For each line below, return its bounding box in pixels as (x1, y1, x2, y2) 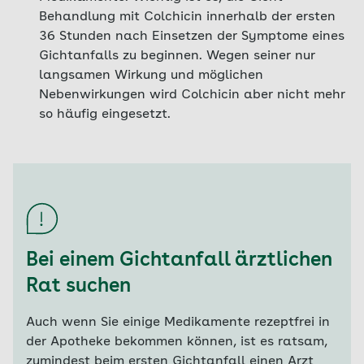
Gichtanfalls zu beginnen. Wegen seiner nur (39, 50, 315, 63)
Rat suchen (26, 277, 131, 297)
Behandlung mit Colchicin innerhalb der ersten (39, 11, 336, 24)
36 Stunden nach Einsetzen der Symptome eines (39, 30, 344, 43)
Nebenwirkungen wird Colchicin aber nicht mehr (39, 89, 345, 102)
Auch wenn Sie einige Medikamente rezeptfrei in (26, 316, 330, 329)
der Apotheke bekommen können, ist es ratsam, (26, 336, 327, 349)
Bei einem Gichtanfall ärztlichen (26, 251, 332, 271)
